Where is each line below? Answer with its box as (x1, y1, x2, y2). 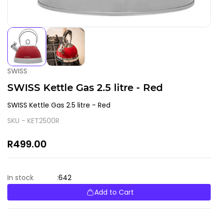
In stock (7, 173, 34, 183)
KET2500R (27, 115, 59, 126)
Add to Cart (94, 187, 134, 197)
